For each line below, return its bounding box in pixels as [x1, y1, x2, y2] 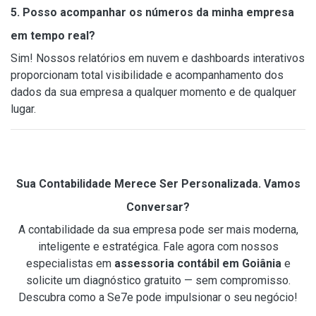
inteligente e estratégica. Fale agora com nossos [37, 239, 279, 253]
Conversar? [126, 200, 190, 214]
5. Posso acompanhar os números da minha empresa [11, 5, 294, 19]
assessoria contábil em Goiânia [114, 256, 281, 270]
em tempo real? [11, 28, 95, 42]
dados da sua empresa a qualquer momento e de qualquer [11, 85, 296, 99]
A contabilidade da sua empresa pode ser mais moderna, [18, 222, 298, 236]
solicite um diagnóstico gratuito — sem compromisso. [25, 273, 291, 287]
